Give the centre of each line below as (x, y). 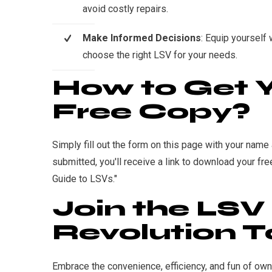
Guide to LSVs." (85, 179)
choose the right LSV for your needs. (160, 55)
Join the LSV (159, 209)
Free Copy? (151, 111)
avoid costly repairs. (125, 8)
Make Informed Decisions (142, 38)
